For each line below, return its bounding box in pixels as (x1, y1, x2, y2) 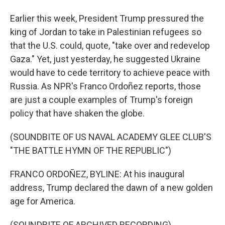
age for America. (10, 196, 75, 206)
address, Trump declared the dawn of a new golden (10, 182, 213, 193)
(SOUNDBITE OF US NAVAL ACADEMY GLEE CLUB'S (10, 132, 211, 142)
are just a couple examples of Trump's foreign (10, 94, 193, 105)
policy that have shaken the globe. (10, 108, 145, 119)
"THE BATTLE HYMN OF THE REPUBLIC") (10, 145, 171, 156)
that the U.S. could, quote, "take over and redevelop (10, 40, 210, 51)
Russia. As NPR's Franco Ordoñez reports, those (10, 81, 201, 91)
